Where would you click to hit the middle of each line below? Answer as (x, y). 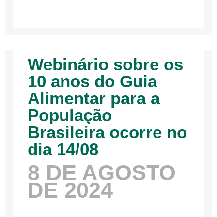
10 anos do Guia (93, 81)
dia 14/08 (63, 149)
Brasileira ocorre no (108, 132)
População (70, 115)
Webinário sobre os (106, 64)
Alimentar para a (94, 98)
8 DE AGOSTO (102, 173)
